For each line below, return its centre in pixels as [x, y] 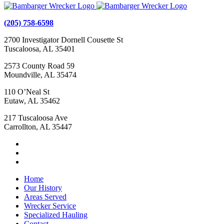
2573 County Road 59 [39, 66]
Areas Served [45, 197]
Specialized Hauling [56, 215]
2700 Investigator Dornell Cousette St [63, 40]
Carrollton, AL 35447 [38, 127]
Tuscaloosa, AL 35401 [39, 49]
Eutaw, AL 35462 [32, 101]
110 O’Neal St [27, 92]
